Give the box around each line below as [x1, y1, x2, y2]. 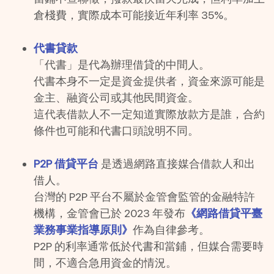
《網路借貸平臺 [185, 207, 262, 220]
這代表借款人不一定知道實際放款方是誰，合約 [34, 108, 265, 121]
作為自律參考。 [133, 223, 210, 237]
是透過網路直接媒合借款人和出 [98, 157, 255, 171]
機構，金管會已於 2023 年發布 [34, 207, 185, 220]
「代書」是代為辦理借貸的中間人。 [34, 58, 210, 72]
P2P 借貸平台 [34, 157, 98, 171]
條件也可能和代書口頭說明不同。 [34, 124, 199, 138]
